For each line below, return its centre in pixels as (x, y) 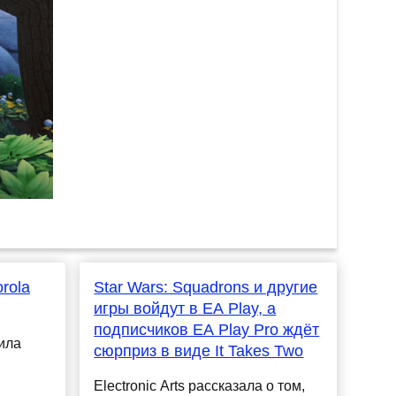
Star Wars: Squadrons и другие (206, 288)
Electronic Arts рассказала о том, (200, 386)
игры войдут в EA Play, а (185, 309)
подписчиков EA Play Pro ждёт (207, 330)
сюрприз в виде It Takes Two (199, 351)
